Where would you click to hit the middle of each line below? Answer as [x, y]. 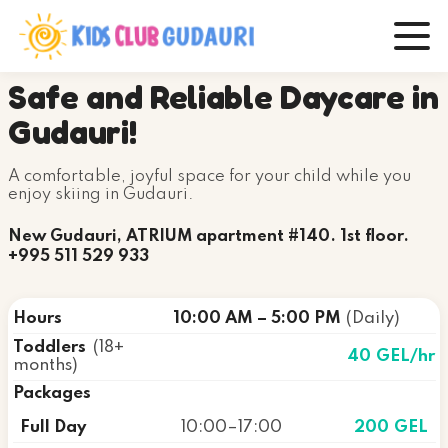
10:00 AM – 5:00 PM [257, 319]
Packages [51, 394]
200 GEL [390, 427]
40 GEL [379, 356]
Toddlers [51, 347]
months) [45, 365]
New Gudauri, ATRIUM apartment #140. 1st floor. [208, 236]
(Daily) [372, 319]
